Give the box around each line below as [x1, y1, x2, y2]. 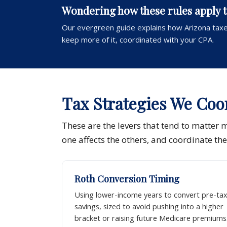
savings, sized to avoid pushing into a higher [74, 202, 223, 212]
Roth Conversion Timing [74, 172, 179, 185]
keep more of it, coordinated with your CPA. [62, 34, 214, 45]
